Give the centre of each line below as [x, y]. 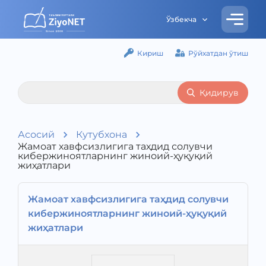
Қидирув [219, 93]
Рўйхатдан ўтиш [218, 53]
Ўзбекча [181, 19]
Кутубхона [102, 134]
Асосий [36, 134]
